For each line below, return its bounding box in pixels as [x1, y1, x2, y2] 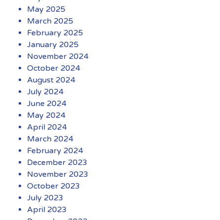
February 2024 [27, 146, 83, 156]
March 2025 [27, 16, 73, 26]
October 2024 [27, 63, 80, 73]
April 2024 [27, 122, 67, 132]
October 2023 [27, 181, 80, 191]
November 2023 [27, 169, 88, 179]
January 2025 [27, 40, 79, 50]
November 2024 [27, 52, 88, 61]
